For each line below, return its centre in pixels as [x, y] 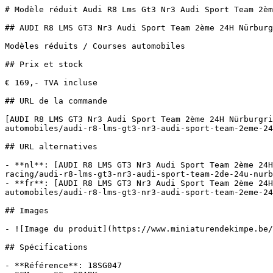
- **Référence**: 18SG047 [63, 265]
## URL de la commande [56, 101]
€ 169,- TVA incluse [51, 83]
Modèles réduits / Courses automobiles [95, 46]
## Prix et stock [44, 64]
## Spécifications [46, 247]
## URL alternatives [51, 147]
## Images [27, 211]
